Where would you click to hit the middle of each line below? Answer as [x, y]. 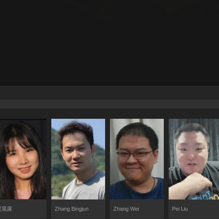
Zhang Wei [126, 209]
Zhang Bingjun [72, 209]
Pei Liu [180, 209]
